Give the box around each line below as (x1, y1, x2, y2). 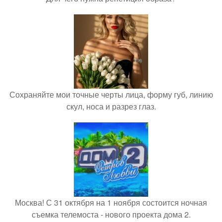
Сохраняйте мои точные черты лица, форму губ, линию (9, 89, 213, 101)
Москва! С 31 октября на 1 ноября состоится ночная (15, 197, 207, 209)
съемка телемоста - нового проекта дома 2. (31, 209, 191, 221)
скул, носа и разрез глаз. (66, 101, 156, 112)
